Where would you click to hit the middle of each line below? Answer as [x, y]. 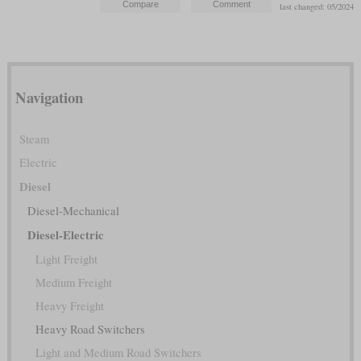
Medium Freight [73, 283]
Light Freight [66, 259]
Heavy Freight [69, 306]
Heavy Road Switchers [90, 330]
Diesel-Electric [65, 235]
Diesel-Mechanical [73, 211]
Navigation [49, 97]
